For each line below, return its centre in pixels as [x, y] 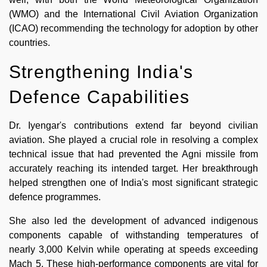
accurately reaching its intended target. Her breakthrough [133, 168]
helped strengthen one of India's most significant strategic [133, 182]
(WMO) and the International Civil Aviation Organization [133, 14]
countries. [30, 42]
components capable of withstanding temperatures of [133, 235]
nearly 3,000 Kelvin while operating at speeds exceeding [133, 249]
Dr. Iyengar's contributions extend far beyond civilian [133, 125]
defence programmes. [55, 197]
